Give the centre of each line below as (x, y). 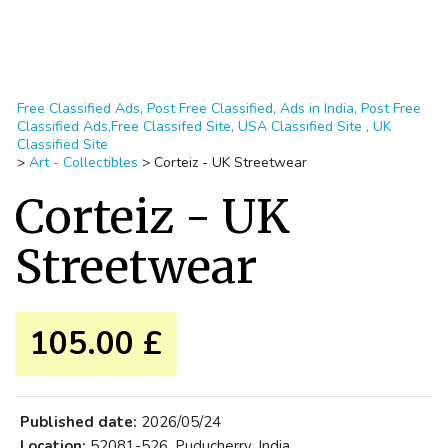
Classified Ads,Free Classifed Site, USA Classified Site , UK (204, 126)
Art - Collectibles (83, 162)
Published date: (78, 422)
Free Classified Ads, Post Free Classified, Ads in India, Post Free (219, 108)
